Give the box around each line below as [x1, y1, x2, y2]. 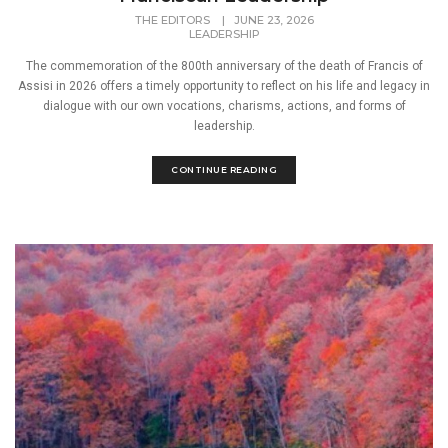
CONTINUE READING [171, 164, 277, 175]
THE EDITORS [134, 13, 213, 27]
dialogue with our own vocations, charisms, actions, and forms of [42, 99, 406, 113]
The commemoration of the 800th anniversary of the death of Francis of [25, 59, 423, 73]
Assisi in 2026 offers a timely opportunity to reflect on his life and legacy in [18, 79, 430, 93]
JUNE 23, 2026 [233, 13, 314, 27]
